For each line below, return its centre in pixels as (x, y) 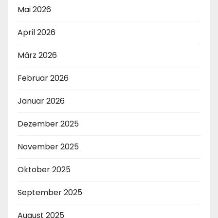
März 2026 (37, 55)
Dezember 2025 (48, 124)
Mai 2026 (34, 9)
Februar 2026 (43, 78)
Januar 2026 (41, 101)
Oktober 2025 (44, 169)
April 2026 (36, 32)
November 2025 (48, 146)
